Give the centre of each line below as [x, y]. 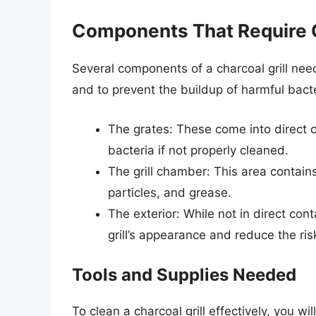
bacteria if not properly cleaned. [198, 150]
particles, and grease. [170, 192]
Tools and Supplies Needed [184, 275]
